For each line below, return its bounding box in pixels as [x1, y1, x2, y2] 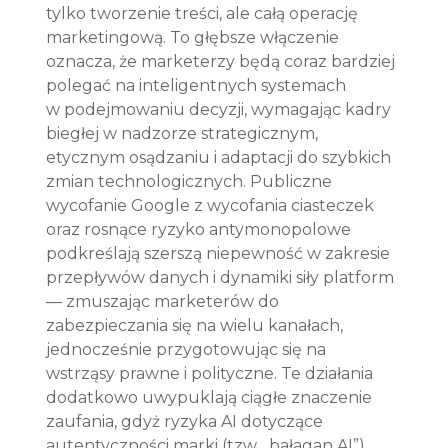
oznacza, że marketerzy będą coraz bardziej [46, 51, 400, 71]
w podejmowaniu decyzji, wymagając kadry [46, 99, 396, 119]
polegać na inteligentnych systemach [46, 75, 351, 95]
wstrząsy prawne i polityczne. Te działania [46, 363, 378, 383]
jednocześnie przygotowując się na [46, 339, 331, 359]
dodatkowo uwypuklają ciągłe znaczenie [46, 387, 377, 407]
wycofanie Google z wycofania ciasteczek [46, 195, 379, 215]
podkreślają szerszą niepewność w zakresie [46, 243, 395, 263]
